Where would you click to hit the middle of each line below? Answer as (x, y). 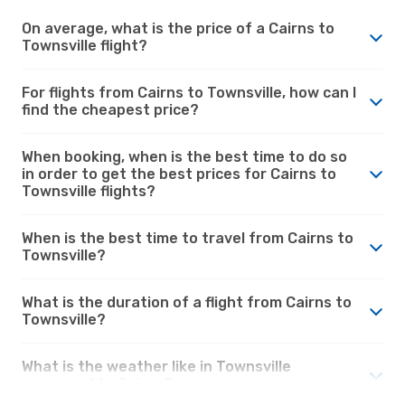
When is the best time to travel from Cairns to (188, 238)
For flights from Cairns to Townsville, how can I (189, 92)
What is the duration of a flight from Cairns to (187, 302)
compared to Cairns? (97, 383)
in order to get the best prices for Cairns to (179, 174)
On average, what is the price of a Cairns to (178, 28)
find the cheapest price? (110, 109)
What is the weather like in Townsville (156, 366)
